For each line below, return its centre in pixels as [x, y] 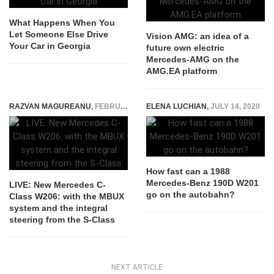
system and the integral [58, 208]
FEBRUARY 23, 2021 [108, 107]
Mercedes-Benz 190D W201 [202, 183]
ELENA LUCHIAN [176, 107]
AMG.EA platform [182, 71]
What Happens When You [62, 23]
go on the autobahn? [191, 195]
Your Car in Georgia [50, 46]
